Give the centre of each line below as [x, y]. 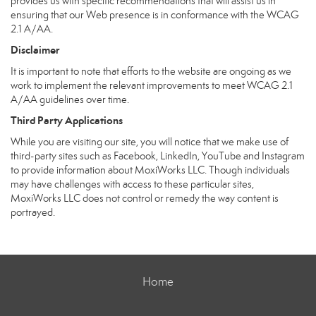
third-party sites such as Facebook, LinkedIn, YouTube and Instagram [158, 156]
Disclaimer [35, 50]
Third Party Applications [67, 120]
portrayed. [33, 212]
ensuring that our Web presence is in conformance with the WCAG [155, 15]
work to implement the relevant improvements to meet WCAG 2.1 [152, 85]
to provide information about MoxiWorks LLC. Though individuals [150, 170]
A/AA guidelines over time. [70, 99]
